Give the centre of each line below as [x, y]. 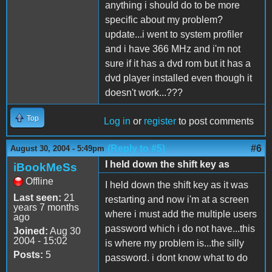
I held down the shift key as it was [177, 185]
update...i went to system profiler [174, 34]
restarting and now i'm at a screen [177, 199]
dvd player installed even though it [178, 78]
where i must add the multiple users [181, 214]
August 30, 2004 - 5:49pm [57, 148]
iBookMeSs [45, 167]
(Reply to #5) [136, 148]
